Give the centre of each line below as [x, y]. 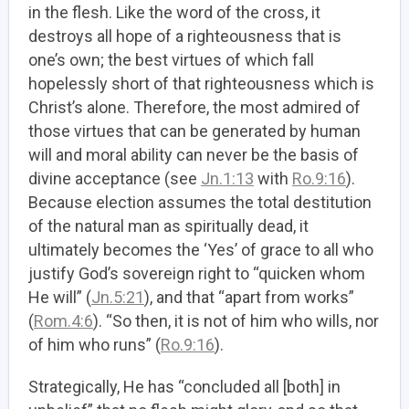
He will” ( [60, 297]
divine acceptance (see [115, 178]
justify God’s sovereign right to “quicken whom [197, 273]
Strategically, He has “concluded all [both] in [184, 387]
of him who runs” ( [94, 345]
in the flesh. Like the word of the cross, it [174, 12]
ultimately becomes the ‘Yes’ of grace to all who [201, 250]
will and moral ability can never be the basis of [194, 155]
